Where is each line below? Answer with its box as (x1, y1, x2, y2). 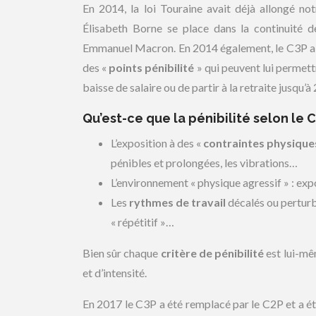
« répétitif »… (111, 215, 174, 229)
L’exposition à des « (111, 136, 203, 150)
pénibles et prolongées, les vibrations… (111, 156, 298, 169)
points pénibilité (109, 61, 195, 74)
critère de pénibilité (160, 246, 265, 260)
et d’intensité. (83, 266, 147, 279)
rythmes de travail (127, 195, 226, 209)
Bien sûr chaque (83, 246, 161, 260)
